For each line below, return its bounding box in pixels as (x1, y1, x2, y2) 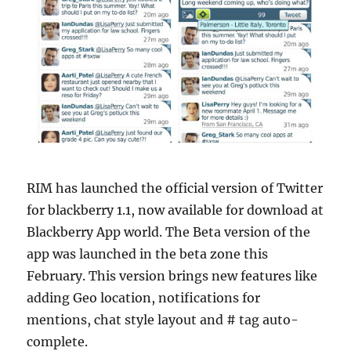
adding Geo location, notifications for (27, 289, 261, 306)
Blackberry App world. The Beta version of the (27, 223, 311, 240)
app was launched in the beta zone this (27, 245, 269, 262)
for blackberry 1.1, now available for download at (27, 201, 324, 218)
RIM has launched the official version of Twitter (27, 179, 324, 196)
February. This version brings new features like (27, 267, 318, 284)
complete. (27, 333, 89, 349)
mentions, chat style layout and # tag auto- (27, 311, 299, 327)
